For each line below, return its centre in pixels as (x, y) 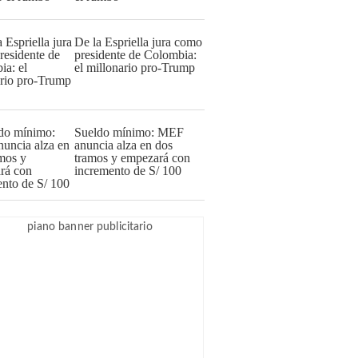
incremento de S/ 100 (128, 171)
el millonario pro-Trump (135, 68)
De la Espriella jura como (138, 42)
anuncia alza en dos (123, 145)
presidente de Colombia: (135, 55)
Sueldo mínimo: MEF (129, 132)
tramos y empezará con (132, 158)
